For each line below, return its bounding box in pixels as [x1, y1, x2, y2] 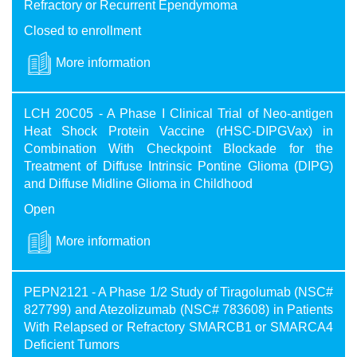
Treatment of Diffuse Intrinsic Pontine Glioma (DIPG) [24, 159, 333, 174]
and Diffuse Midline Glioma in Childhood [24, 177, 253, 191]
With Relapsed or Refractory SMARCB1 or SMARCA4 [24, 320, 333, 335]
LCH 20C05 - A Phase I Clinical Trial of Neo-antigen [24, 107, 333, 121]
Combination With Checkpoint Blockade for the [24, 142, 333, 156]
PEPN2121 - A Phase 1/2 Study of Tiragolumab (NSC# [24, 285, 333, 300]
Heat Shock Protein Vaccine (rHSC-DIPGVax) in [24, 124, 333, 139]
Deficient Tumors [24, 338, 120, 352]
